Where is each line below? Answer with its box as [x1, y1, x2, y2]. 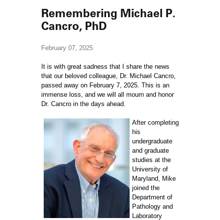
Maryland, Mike [132, 175, 176, 182]
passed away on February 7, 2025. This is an [41, 82, 169, 89]
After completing [132, 119, 179, 126]
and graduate [132, 147, 169, 154]
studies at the [132, 156, 171, 164]
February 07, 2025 [41, 44, 93, 52]
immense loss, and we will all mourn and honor [41, 91, 174, 98]
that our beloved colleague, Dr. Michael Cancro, [41, 72, 176, 80]
